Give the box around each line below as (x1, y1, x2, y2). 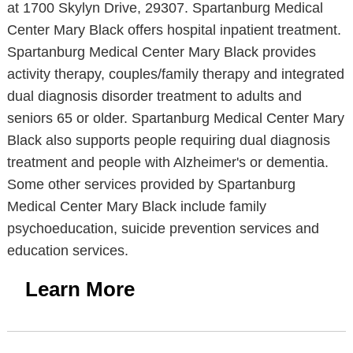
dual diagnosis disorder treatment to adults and (6, 88, 302, 104)
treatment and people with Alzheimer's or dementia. (6, 154, 329, 170)
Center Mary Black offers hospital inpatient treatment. (6, 22, 341, 38)
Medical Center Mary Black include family (6, 199, 266, 214)
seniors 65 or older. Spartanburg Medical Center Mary (6, 110, 344, 126)
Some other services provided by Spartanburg (6, 176, 295, 192)
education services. (6, 243, 128, 258)
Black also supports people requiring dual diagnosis (6, 132, 330, 148)
